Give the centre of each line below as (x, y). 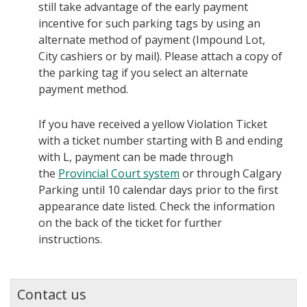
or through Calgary (231, 174)
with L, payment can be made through (136, 157)
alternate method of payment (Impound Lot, (152, 40)
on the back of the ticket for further (130, 223)
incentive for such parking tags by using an (149, 24)
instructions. (70, 240)
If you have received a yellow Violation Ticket (153, 124)
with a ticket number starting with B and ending (161, 141)
